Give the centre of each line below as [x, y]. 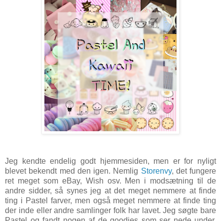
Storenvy [156, 171]
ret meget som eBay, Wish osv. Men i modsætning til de [110, 181]
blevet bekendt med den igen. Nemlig [73, 171]
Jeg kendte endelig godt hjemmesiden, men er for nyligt [110, 161]
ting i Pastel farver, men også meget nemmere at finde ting [110, 200]
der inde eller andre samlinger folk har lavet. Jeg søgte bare [110, 210]
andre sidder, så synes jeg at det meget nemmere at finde [110, 190]
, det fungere [194, 171]
